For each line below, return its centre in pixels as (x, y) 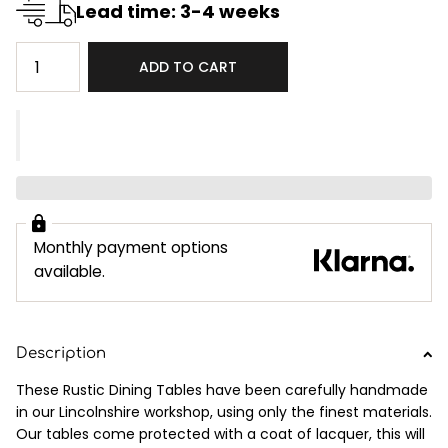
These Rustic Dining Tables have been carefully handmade (222, 389)
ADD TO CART (188, 67)
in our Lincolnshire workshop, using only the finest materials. (224, 411)
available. (69, 271)
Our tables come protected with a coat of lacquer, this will (220, 433)
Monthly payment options (130, 247)
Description (61, 353)
